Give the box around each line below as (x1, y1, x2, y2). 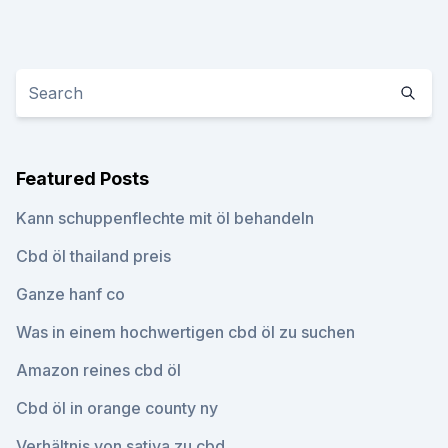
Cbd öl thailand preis (16, 246, 171, 266)
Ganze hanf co (16, 284, 125, 304)
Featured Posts (16, 168, 149, 189)
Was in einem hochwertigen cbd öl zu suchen (16, 322, 355, 342)
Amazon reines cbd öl (16, 360, 181, 380)
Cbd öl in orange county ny (16, 398, 218, 418)
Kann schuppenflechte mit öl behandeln (16, 208, 314, 228)
